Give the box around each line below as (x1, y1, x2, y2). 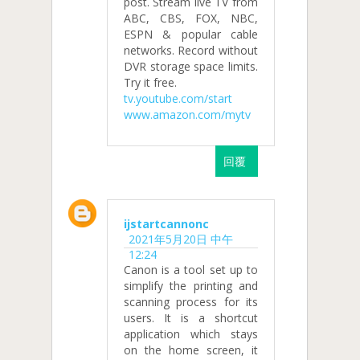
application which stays (124, 325, 258, 342)
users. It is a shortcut (124, 309, 258, 325)
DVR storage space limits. (124, 59, 258, 75)
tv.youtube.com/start (124, 91, 232, 107)
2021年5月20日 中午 (129, 231, 233, 247)
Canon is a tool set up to (124, 261, 258, 277)
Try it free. (124, 75, 177, 91)
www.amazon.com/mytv (124, 107, 251, 123)
